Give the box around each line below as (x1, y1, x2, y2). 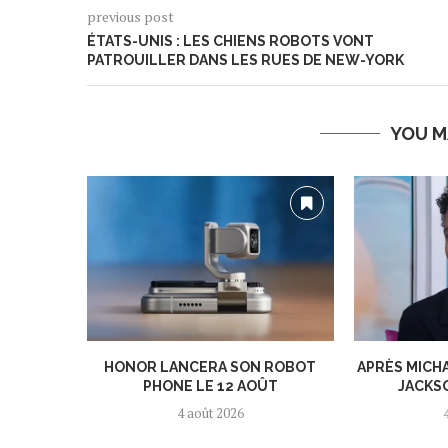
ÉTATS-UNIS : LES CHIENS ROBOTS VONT (87, 33, 374, 50)
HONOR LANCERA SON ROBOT (104, 358, 317, 375)
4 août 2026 (176, 403, 244, 422)
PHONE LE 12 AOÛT (142, 377, 278, 394)
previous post (87, 7, 174, 27)
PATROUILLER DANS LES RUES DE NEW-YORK (87, 52, 404, 69)
